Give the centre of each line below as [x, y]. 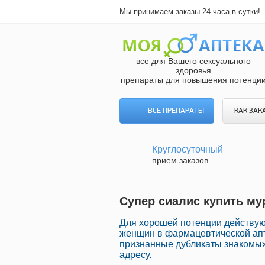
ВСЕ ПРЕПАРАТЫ [176, 111]
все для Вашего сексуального [193, 61]
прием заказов [180, 160]
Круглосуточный [188, 149]
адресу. [135, 255]
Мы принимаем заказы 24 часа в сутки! [190, 12]
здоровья [193, 70]
